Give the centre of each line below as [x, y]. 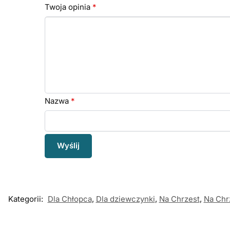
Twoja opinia [69, 7]
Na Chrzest [179, 199]
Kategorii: [26, 199]
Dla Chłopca [70, 199]
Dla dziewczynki [125, 199]
